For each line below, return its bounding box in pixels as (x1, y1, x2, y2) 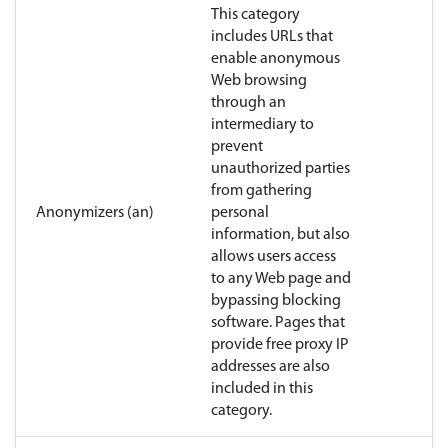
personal (211, 205, 269, 222)
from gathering (211, 183, 312, 200)
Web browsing (211, 73, 307, 90)
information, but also (211, 227, 350, 244)
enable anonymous (211, 51, 340, 68)
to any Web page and (211, 271, 351, 288)
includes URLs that (211, 29, 333, 46)
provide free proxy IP (211, 337, 349, 354)
